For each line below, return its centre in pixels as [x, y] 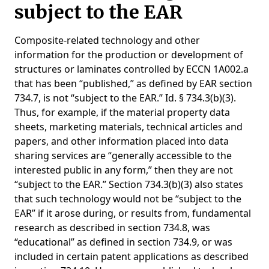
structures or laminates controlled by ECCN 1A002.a [131, 69]
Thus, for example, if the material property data [122, 112]
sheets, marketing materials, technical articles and [128, 127]
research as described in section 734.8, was [112, 228]
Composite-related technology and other [107, 40]
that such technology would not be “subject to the [128, 199]
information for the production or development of [129, 55]
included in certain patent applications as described [131, 256]
